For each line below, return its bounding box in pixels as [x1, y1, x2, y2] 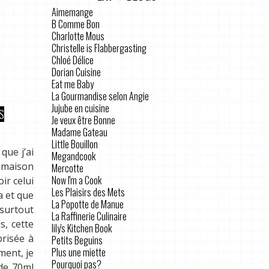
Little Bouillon [52, 136, 98, 151]
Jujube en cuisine [52, 100, 109, 115]
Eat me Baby [52, 76, 94, 91]
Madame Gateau [52, 124, 107, 139]
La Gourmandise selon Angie [52, 88, 149, 103]
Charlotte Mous [52, 28, 104, 43]
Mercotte [52, 160, 83, 175]
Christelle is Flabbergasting [52, 40, 147, 55]
